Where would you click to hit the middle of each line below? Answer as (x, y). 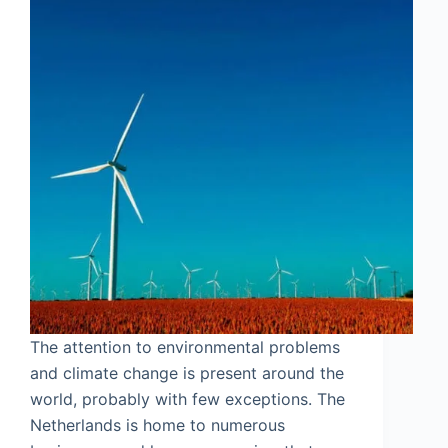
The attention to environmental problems (185, 346)
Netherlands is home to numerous (157, 424)
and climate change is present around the (187, 372)
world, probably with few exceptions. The (187, 398)
